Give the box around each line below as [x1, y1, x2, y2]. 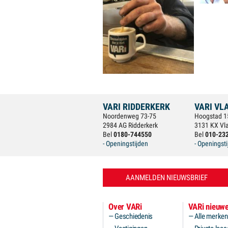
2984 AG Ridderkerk [103, 121, 158, 129]
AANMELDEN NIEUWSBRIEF [125, 173, 208, 182]
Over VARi [108, 202, 142, 212]
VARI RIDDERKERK [103, 101, 170, 112]
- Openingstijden [103, 139, 148, 148]
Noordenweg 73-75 [103, 112, 156, 120]
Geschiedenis [115, 212, 153, 221]
